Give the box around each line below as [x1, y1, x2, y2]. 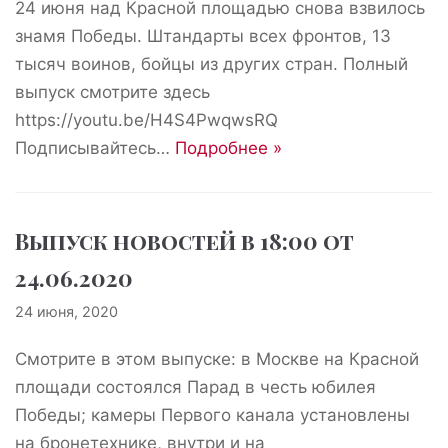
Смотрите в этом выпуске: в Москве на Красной [15, 349, 419, 369]
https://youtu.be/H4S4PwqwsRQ [15, 110, 278, 130]
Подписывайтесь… [15, 138, 175, 158]
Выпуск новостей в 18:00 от [15, 226, 354, 256]
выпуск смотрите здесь [15, 82, 210, 102]
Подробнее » [175, 138, 282, 158]
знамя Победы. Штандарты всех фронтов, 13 [15, 26, 391, 46]
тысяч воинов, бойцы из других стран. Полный [15, 54, 408, 74]
